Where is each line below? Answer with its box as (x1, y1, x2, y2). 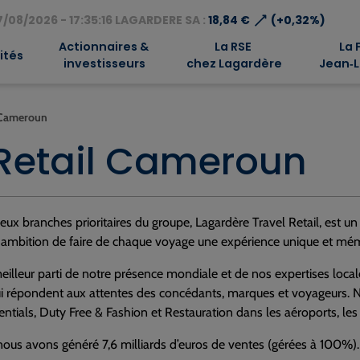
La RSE (214, 39, 252, 55)
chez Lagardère (183, 55, 282, 72)
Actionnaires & (58, 39, 149, 55)
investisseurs (61, 55, 146, 72)
